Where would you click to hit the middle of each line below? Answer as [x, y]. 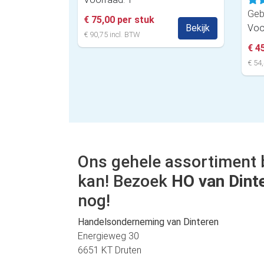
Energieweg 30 [108, 236]
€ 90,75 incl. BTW [112, 35]
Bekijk [198, 28]
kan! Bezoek [125, 181]
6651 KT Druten [110, 250]
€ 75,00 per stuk [119, 20]
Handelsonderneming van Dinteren [148, 222]
